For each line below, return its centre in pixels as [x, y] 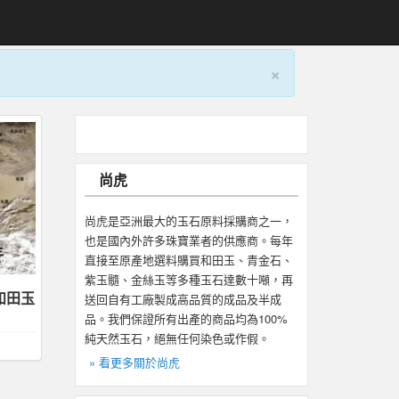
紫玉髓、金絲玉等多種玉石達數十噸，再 [188, 279]
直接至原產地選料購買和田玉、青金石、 [188, 260]
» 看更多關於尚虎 [134, 362]
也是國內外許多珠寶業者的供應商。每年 [188, 240]
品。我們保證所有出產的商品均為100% [186, 318]
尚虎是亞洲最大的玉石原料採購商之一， [188, 220]
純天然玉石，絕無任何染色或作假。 [177, 338]
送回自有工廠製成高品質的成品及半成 [183, 299]
